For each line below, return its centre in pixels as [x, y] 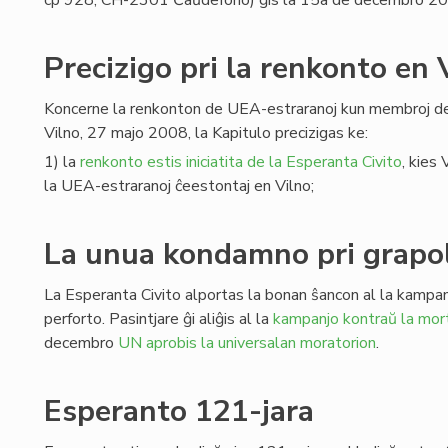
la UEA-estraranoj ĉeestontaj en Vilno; [179, 186]
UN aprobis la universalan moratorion [247, 343]
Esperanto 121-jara [179, 411]
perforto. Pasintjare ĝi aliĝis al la [158, 319]
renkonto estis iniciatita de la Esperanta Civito [241, 162]
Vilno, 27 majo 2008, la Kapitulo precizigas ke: [206, 133]
